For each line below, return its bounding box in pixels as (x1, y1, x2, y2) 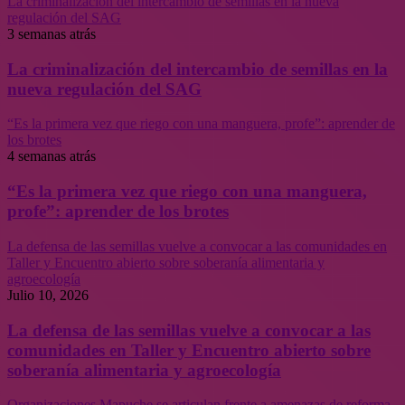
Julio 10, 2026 (7, 287, 89, 303)
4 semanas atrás (7, 148, 96, 165)
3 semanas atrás (7, 25, 96, 42)
